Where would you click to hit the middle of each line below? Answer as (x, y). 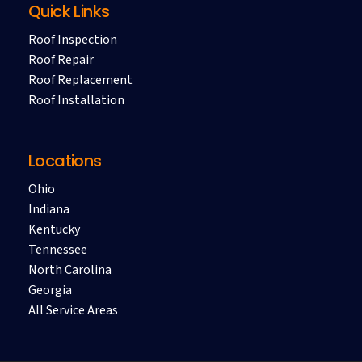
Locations (65, 160)
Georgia (50, 290)
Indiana (48, 209)
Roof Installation (76, 100)
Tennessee (57, 249)
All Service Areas (73, 310)
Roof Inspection (72, 39)
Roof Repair (61, 59)
